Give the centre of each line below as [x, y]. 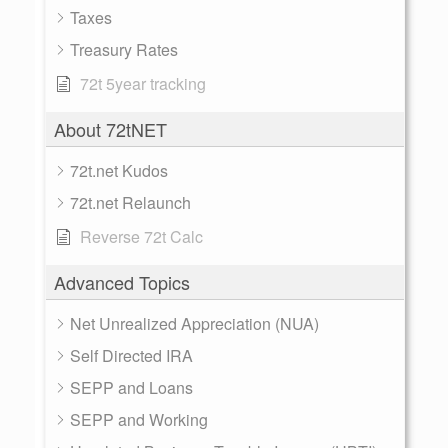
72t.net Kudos [119, 170]
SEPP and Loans [131, 387]
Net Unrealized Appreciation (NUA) [194, 323]
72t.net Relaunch [130, 202]
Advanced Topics [122, 282]
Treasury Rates [124, 49]
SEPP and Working [139, 419]
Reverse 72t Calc [141, 236]
